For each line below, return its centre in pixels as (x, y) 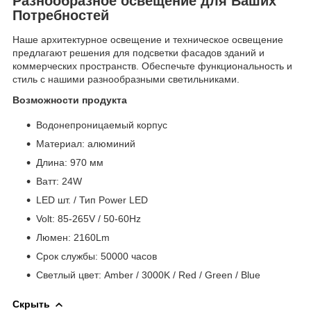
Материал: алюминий (86, 144)
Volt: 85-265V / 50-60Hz (89, 219)
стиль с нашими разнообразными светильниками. (126, 79)
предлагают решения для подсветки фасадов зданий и (138, 53)
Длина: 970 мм (70, 163)
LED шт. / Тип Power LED (92, 200)
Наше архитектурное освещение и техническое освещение (148, 40)
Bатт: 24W (59, 182)
